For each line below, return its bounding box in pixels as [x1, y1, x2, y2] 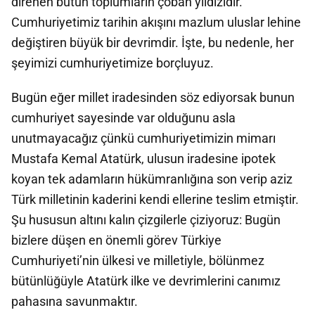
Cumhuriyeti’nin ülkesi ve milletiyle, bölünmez [11, 253, 264, 268]
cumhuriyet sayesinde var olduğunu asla [11, 110, 236, 125]
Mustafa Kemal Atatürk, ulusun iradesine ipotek [11, 151, 276, 166]
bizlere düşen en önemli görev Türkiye [11, 233, 221, 247]
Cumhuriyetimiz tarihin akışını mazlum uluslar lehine [11, 15, 301, 30]
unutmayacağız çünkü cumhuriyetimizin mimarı [11, 131, 276, 146]
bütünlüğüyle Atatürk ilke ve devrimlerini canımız [11, 274, 281, 288]
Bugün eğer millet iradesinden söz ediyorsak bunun [11, 90, 295, 105]
